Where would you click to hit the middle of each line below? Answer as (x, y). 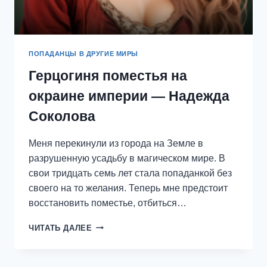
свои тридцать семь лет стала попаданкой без (130, 173)
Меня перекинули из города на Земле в (116, 143)
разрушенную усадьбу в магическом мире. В (127, 158)
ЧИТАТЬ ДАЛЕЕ (60, 228)
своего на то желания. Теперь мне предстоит (128, 188)
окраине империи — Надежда (129, 96)
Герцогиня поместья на (108, 75)
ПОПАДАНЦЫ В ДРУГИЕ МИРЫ (83, 53)
